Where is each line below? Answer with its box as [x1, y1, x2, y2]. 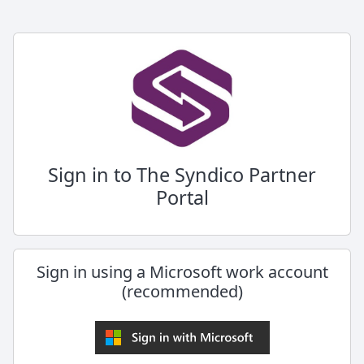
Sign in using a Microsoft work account [36, 261, 328, 283]
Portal [155, 184, 209, 210]
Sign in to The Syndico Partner [48, 162, 316, 188]
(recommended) [121, 280, 243, 302]
